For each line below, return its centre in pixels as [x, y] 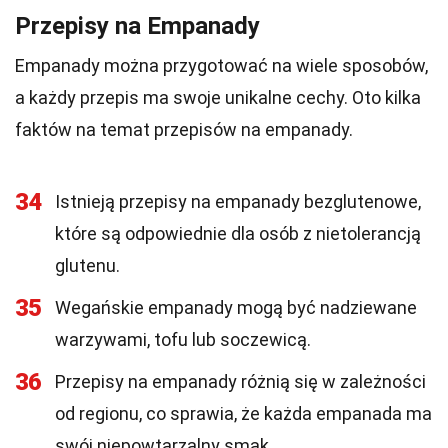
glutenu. [87, 265]
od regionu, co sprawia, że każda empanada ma [243, 413]
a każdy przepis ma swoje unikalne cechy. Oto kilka [218, 97]
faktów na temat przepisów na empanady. [184, 129]
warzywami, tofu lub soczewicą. [183, 339]
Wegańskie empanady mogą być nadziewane [236, 307]
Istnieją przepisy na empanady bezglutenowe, [238, 201]
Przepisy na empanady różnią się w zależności [240, 381]
